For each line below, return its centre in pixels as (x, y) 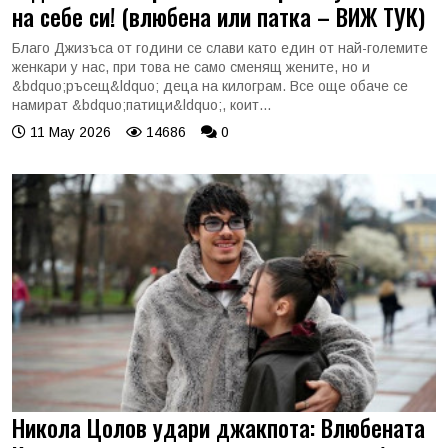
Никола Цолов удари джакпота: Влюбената (218, 427)
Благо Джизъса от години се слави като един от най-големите (220, 47)
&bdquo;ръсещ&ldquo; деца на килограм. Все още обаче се (210, 85)
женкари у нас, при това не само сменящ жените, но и (191, 66)
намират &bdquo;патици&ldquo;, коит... (141, 104)
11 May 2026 (68, 131)
